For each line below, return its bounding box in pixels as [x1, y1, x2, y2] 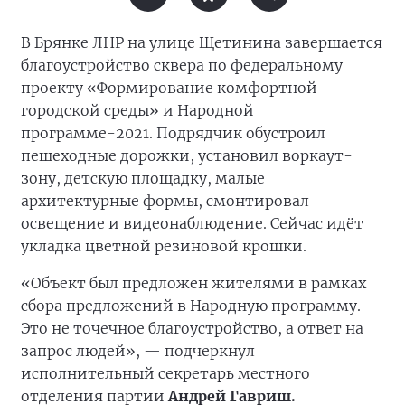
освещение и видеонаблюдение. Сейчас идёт [21, 214, 363, 232]
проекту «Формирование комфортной [21, 79, 317, 97]
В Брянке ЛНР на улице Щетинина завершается [21, 33, 382, 52]
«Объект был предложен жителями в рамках [21, 274, 366, 292]
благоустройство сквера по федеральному [21, 56, 343, 74]
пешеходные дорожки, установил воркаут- [21, 146, 353, 165]
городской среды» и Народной [21, 101, 254, 119]
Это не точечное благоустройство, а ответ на [21, 319, 363, 337]
